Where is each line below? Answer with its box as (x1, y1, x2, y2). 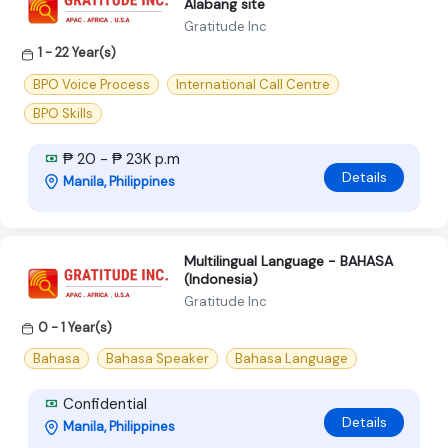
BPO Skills (33, 104, 93, 122)
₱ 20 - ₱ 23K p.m (59, 148, 180, 169)
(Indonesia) (184, 269, 258, 288)
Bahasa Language (235, 349, 348, 367)
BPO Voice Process (33, 75, 150, 93)
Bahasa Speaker (106, 349, 209, 367)
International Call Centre (176, 75, 330, 93)
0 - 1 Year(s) (38, 318, 112, 336)
